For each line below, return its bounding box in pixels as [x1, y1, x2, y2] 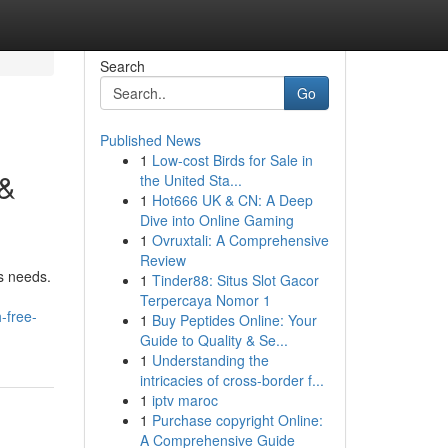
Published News [99, 130, 201, 150]
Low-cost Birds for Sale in [151, 150, 313, 170]
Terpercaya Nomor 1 [139, 290, 271, 310]
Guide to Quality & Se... [139, 330, 288, 350]
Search [99, 56, 145, 76]
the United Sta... [139, 170, 242, 190]
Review [139, 250, 186, 270]
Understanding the [151, 350, 269, 370]
